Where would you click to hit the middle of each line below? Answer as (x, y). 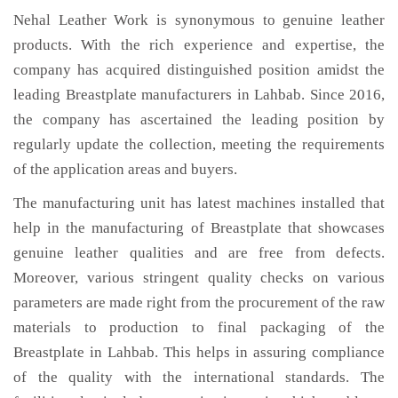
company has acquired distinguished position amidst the (199, 70)
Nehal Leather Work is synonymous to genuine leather (199, 20)
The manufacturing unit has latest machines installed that (199, 203)
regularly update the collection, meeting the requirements (199, 144)
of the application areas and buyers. (125, 169)
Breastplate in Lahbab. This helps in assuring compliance (199, 352)
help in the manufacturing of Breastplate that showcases (199, 228)
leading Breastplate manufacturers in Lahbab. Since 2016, (199, 95)
